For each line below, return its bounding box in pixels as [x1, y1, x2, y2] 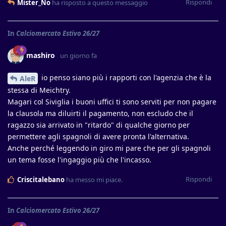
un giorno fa [60, 51, 97, 61]
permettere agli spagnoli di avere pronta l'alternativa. [8, 132, 189, 141]
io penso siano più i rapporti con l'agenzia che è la [39, 73, 211, 83]
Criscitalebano [17, 175, 65, 184]
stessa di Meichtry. [8, 85, 71, 95]
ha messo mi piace [65, 175, 121, 184]
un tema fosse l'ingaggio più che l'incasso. [8, 155, 151, 164]
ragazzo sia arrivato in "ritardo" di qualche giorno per [8, 120, 190, 130]
